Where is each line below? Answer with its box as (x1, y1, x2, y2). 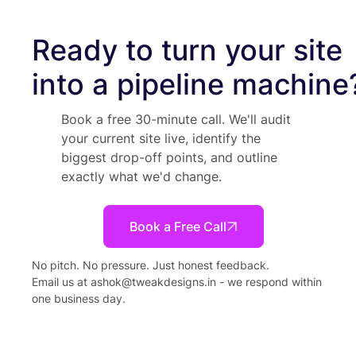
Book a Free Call (130, 218, 227, 234)
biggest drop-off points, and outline (60, 149, 277, 165)
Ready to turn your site (32, 32, 342, 68)
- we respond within (216, 274, 322, 288)
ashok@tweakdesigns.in (91, 274, 216, 288)
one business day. (32, 291, 126, 305)
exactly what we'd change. (60, 168, 222, 184)
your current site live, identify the (60, 130, 261, 146)
